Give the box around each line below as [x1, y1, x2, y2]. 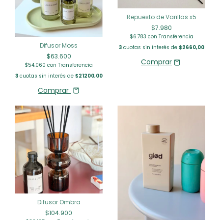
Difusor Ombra [37, 197, 81, 206]
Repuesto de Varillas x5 [126, 13, 196, 22]
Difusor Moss [40, 41, 78, 50]
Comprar [38, 85, 69, 95]
